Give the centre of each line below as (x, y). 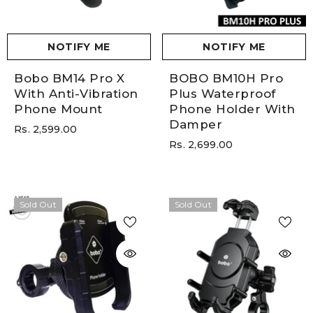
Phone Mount (58, 109)
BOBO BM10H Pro (226, 79)
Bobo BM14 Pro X (70, 79)
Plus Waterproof (223, 94)
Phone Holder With (232, 109)
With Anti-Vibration (76, 94)
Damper (196, 125)
